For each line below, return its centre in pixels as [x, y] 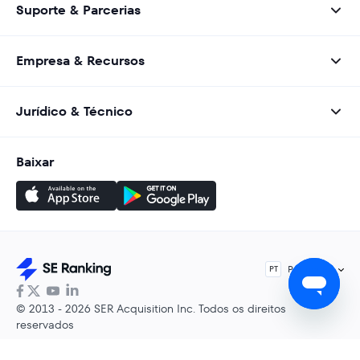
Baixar [35, 162]
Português [310, 268]
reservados [45, 324]
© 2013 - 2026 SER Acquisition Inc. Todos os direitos [151, 308]
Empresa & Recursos [80, 60]
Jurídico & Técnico [74, 111]
